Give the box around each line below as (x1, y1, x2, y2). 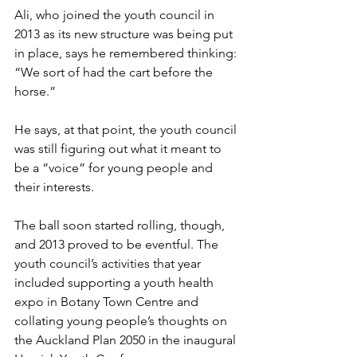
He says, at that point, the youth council (14, 122, 240, 137)
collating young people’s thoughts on (14, 313, 230, 328)
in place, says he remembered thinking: (14, 45, 240, 61)
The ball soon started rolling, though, (14, 218, 228, 233)
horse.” (14, 84, 59, 99)
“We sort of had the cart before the (14, 65, 216, 80)
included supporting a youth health (14, 275, 217, 290)
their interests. (14, 179, 97, 194)
